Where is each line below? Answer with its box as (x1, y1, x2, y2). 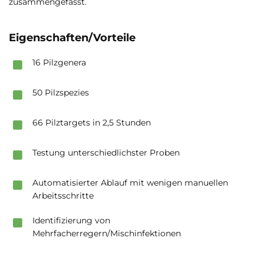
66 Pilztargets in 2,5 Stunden (32, 117, 151, 128)
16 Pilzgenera (32, 57, 86, 68)
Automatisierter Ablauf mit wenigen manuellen (32, 177, 228, 188)
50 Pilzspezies (32, 87, 89, 98)
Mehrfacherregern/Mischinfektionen (32, 227, 181, 239)
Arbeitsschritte (32, 190, 94, 201)
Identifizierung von (32, 214, 110, 226)
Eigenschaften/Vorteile (9, 31, 136, 44)
